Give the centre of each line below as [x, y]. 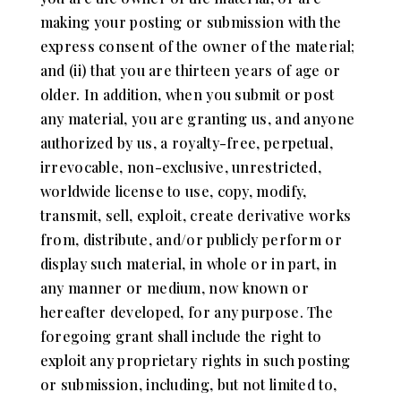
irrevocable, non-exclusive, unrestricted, [181, 166]
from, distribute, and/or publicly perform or [191, 239]
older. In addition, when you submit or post [187, 94]
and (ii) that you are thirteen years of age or [190, 70]
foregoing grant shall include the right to [181, 336]
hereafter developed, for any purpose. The [187, 311]
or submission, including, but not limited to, [188, 384]
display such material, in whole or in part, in [188, 263]
